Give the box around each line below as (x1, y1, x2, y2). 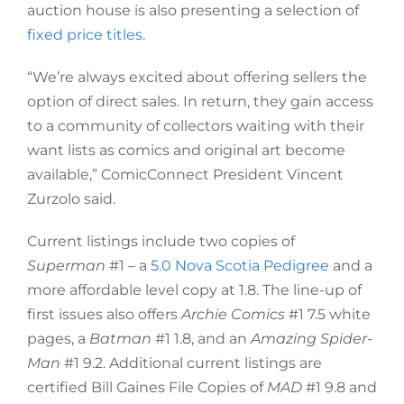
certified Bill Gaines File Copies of (26, 379, 267, 396)
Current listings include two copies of (26, 233, 295, 250)
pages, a (26, 330, 89, 347)
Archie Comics (180, 306, 285, 323)
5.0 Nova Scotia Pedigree (150, 257, 329, 274)
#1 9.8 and (301, 379, 377, 396)
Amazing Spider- (250, 330, 372, 347)
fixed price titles (26, 26, 142, 43)
